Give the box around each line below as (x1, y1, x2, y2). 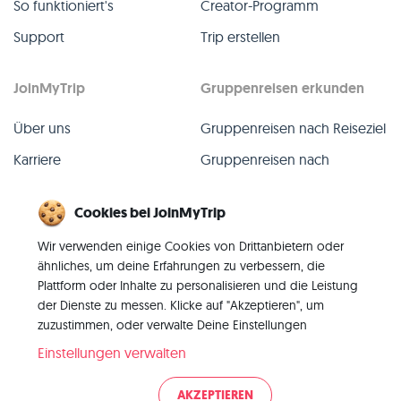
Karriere (13, 150, 61, 169)
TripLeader (200, 175, 267, 194)
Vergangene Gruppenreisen (200, 238, 378, 257)
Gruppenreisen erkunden (200, 79, 364, 98)
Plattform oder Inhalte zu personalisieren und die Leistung (38, 277, 358, 294)
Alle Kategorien (200, 269, 295, 288)
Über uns (13, 119, 71, 138)
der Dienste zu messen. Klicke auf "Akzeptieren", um (38, 297, 324, 313)
